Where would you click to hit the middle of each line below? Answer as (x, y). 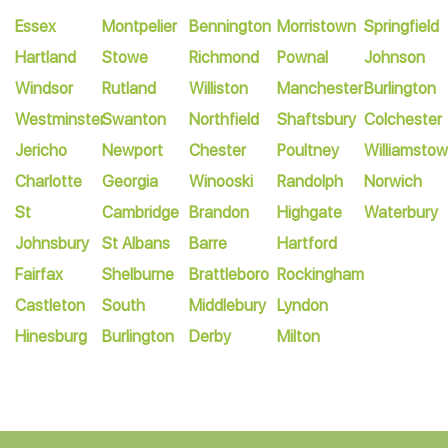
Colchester (402, 119)
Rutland (129, 88)
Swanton (134, 119)
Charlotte (48, 181)
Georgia (130, 181)
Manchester (319, 88)
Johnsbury (52, 243)
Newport (133, 150)
